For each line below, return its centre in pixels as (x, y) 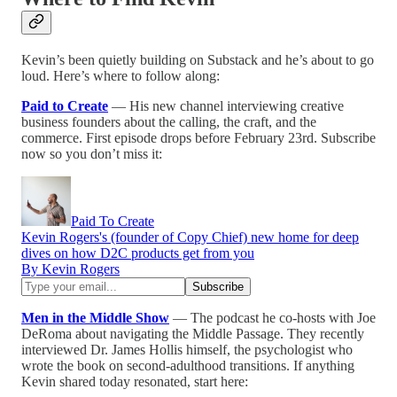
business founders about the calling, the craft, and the (169, 121)
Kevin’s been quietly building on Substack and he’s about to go (198, 59)
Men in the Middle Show (95, 317)
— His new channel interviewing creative (226, 105)
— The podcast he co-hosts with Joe (272, 317)
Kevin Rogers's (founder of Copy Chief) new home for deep (190, 237)
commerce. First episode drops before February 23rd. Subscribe (198, 137)
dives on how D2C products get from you (138, 253)
